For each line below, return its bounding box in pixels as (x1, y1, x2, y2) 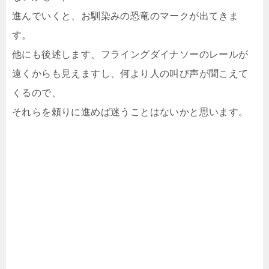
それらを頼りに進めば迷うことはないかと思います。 (12, 106, 249, 117)
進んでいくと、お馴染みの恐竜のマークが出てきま (12, 10, 239, 21)
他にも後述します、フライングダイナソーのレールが (12, 49, 249, 59)
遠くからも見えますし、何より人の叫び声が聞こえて (12, 68, 249, 79)
